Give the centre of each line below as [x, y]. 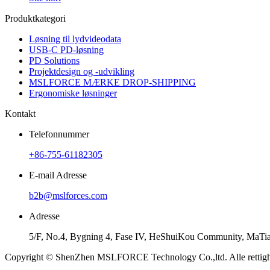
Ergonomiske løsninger [73, 93]
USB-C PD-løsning [66, 49]
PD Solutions [54, 60]
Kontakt [20, 113]
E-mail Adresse [58, 175]
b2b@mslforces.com [68, 195]
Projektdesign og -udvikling [82, 71]
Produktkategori [35, 18]
